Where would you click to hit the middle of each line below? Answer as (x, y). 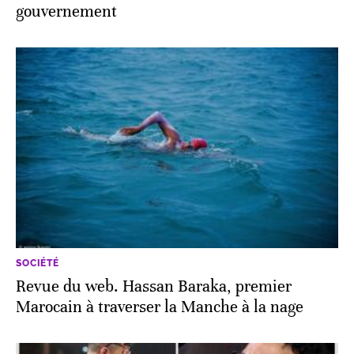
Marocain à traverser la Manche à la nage (160, 307)
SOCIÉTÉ (38, 263)
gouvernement (66, 12)
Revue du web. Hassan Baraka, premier (154, 286)
